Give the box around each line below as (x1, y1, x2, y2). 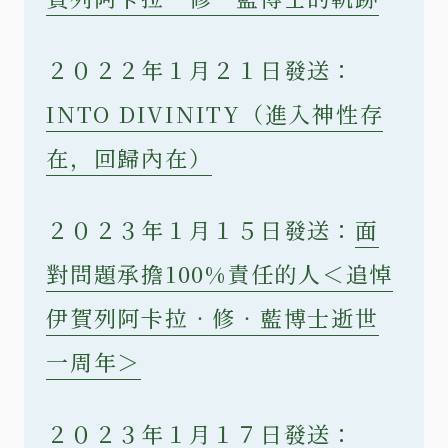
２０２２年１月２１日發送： (46, 53, 355, 85)
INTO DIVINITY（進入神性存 (46, 97, 384, 129)
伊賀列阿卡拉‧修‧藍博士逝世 (46, 301, 379, 333)
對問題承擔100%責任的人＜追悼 (46, 257, 394, 289)
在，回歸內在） (46, 141, 213, 173)
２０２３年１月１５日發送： (46, 213, 355, 245)
